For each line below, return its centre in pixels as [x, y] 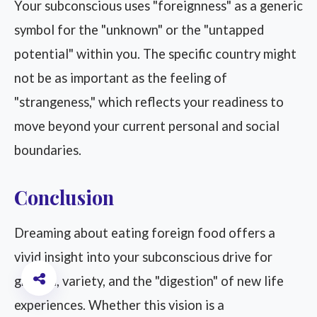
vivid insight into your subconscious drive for [143, 257]
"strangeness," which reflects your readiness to [149, 102]
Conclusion [64, 197]
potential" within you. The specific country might [155, 54]
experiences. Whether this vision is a [119, 305]
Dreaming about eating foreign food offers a [145, 233]
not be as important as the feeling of [121, 78]
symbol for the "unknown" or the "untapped [139, 30]
